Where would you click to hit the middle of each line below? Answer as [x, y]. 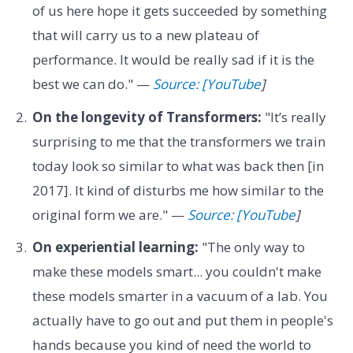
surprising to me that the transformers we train [178, 141]
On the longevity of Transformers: [147, 117]
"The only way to [251, 247]
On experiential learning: [115, 247]
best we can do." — [92, 84]
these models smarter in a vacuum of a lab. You [180, 295]
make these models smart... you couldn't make [176, 271]
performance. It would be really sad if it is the [173, 60]
